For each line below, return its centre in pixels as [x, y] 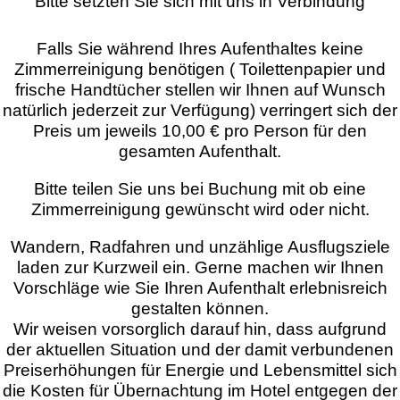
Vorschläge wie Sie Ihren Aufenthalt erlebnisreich [200, 288]
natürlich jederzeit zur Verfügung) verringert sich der [200, 110]
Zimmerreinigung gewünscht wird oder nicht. [200, 209]
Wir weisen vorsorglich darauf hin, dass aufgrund [200, 329]
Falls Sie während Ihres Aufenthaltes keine [200, 49]
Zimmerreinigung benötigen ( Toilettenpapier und [200, 69]
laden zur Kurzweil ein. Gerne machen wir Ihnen [200, 267]
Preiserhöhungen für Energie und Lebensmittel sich [200, 370]
